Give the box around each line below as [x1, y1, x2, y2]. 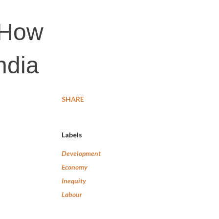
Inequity [62, 176, 86, 185]
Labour [62, 190, 82, 198]
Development [62, 149, 101, 157]
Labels [62, 131, 82, 139]
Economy [62, 163, 88, 171]
